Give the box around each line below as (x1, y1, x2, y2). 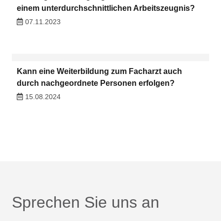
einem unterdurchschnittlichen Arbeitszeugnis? (16, 4, 195, 13)
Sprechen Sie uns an (12, 193, 159, 211)
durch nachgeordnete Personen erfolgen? (16, 79, 175, 88)
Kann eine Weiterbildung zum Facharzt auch (16, 67, 182, 76)
